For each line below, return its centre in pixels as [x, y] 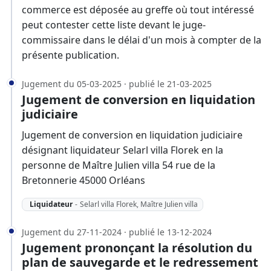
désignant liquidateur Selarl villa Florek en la [122, 150]
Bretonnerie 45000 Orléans [83, 180]
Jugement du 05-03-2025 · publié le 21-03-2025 [117, 83]
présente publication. [70, 55]
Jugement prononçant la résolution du [137, 248]
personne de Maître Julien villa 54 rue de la [119, 165]
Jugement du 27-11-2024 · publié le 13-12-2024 [117, 232]
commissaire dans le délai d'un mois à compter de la [142, 40]
